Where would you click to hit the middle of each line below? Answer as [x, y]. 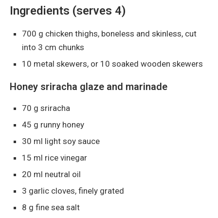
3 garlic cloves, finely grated [73, 191]
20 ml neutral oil [51, 174]
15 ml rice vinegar [54, 157]
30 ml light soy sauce [61, 141]
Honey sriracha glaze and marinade [89, 86]
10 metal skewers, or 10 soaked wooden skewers [112, 64]
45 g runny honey [53, 124]
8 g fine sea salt [51, 207]
